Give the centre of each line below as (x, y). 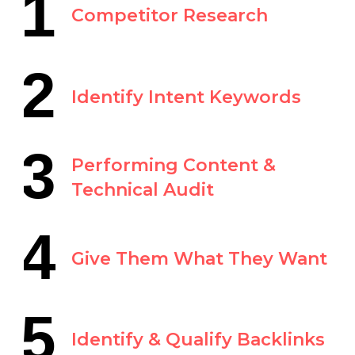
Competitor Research (170, 16)
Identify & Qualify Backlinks (198, 340)
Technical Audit (143, 190)
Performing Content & (174, 166)
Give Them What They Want (199, 259)
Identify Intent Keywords (186, 97)
